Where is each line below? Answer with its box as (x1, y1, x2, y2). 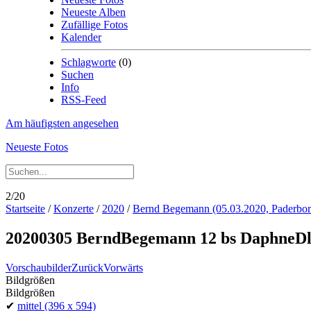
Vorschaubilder (6, 261, 72, 274)
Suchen (61, 69, 94, 81)
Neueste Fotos (6, 141, 68, 153)
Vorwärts (103, 261, 143, 274)
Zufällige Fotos (61, 19, 128, 31)
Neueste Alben (61, 6, 126, 18)
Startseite (6, 203, 45, 215)
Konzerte (53, 203, 94, 215)
